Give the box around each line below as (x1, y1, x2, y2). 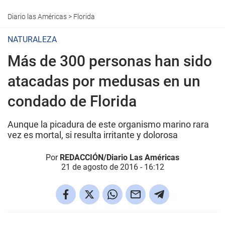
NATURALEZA (8, 35, 57, 44)
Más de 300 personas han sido (8, 52, 212, 70)
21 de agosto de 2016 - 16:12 (61, 162, 164, 172)
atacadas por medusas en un (8, 72, 200, 90)
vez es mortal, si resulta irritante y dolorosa (8, 130, 178, 140)
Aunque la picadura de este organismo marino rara (8, 119, 209, 130)
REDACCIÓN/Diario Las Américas (60, 153, 179, 162)
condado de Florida (8, 92, 137, 110)
